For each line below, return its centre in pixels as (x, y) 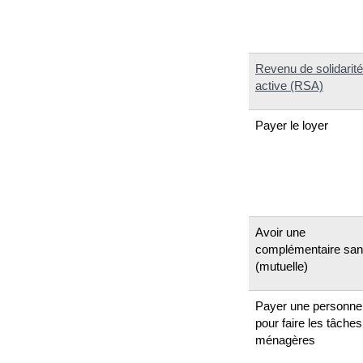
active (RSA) (289, 85)
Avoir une (280, 232)
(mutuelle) (282, 266)
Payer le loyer (292, 125)
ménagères (285, 340)
